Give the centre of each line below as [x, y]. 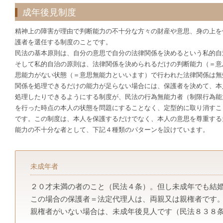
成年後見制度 [49, 12]
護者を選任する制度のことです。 [63, 42]
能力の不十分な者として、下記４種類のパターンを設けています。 [112, 130]
